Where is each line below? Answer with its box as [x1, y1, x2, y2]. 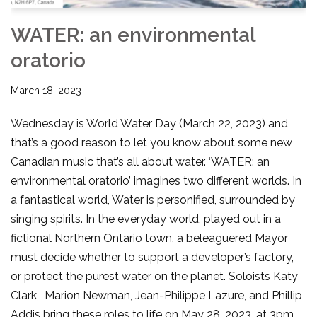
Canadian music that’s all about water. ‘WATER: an [11, 154, 270, 168]
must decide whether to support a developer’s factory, [11, 250, 294, 264]
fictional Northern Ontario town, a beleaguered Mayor [11, 231, 288, 245]
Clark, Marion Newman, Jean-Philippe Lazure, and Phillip [11, 288, 302, 302]
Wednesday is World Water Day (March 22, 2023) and [11, 116, 288, 130]
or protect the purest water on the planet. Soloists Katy [11, 269, 298, 283]
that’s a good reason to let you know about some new [11, 135, 292, 149]
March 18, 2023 [11, 83, 81, 96]
